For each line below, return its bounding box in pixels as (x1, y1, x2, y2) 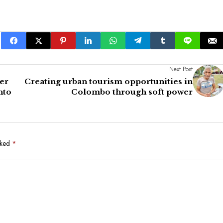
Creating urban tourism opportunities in (24, 77, 193, 87)
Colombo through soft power (71, 87, 193, 97)
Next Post (169, 65, 193, 74)
